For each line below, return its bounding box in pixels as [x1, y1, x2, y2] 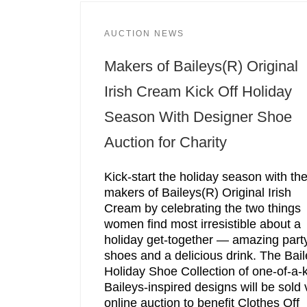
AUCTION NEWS [103, 29, 184, 39]
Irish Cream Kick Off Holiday [103, 83, 292, 101]
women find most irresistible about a [103, 217, 301, 231]
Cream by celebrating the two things [103, 201, 301, 215]
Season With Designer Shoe [103, 108, 292, 126]
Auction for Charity [103, 134, 227, 151]
